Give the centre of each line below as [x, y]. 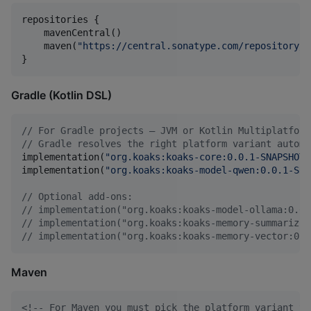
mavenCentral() [72, 33]
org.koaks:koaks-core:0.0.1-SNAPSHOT [208, 157]
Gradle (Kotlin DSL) [61, 95]
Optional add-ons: [83, 197]
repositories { [60, 20]
